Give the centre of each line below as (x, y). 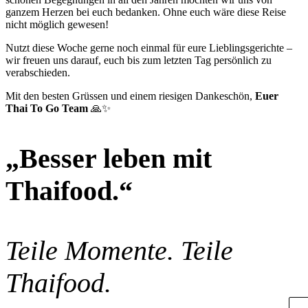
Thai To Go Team (47, 108)
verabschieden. (38, 73)
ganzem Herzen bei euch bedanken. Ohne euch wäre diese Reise (146, 12)
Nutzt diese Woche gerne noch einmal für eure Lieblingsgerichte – (149, 48)
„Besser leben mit (109, 158)
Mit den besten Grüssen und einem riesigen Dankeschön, (130, 96)
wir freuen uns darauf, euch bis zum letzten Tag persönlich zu (139, 60)
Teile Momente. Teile (119, 251)
